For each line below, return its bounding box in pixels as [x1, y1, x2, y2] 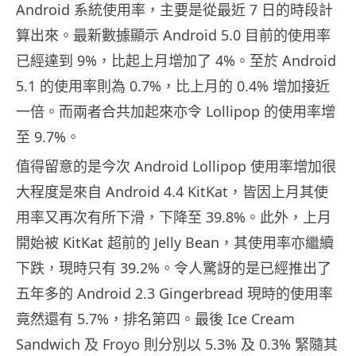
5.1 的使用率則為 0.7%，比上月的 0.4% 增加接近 [16, 76, 330, 96]
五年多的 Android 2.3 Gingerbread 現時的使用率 [16, 284, 333, 304]
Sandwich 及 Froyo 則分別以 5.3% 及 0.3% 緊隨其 [16, 335, 338, 354]
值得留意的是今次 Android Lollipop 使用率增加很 [16, 157, 336, 176]
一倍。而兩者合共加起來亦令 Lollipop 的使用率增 [16, 102, 335, 122]
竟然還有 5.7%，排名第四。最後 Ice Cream [16, 309, 295, 329]
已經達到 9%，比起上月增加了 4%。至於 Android [16, 51, 336, 71]
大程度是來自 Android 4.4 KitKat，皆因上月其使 [16, 182, 328, 202]
